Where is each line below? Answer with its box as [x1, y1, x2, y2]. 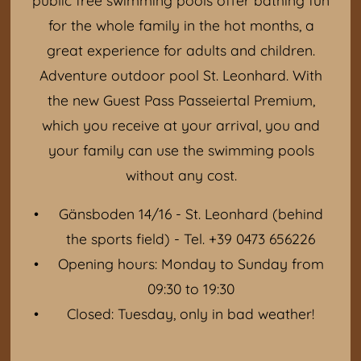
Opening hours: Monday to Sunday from [57, 255, 324, 273]
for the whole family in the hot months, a [48, 15, 314, 34]
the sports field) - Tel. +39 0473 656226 [66, 230, 316, 248]
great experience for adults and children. [47, 40, 315, 59]
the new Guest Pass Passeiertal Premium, [47, 90, 315, 109]
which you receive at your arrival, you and [42, 115, 320, 134]
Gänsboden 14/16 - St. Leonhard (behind [58, 205, 323, 223]
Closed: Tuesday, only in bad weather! [67, 305, 315, 323]
